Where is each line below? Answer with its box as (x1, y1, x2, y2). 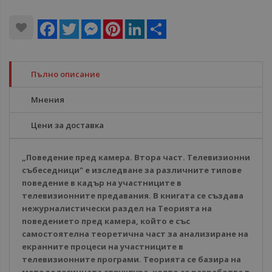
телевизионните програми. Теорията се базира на (22, 254, 241, 265)
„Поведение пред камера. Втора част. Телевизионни (22, 152, 250, 163)
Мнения (31, 94, 64, 105)
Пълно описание (31, 69, 100, 80)
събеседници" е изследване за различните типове (22, 165, 242, 175)
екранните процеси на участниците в (22, 241, 183, 252)
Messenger (101, 19, 143, 30)
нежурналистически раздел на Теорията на (22, 203, 212, 214)
